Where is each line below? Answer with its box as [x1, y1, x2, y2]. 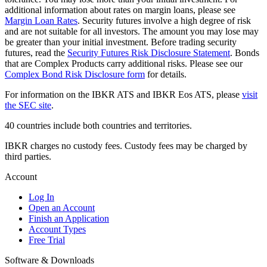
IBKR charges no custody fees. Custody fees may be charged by [5, 141, 247, 151]
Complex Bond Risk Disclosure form [5, 69, 145, 80]
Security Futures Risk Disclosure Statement [67, 48, 230, 58]
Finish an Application [29, 213, 109, 224]
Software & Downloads [5, 255, 94, 266]
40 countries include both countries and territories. [5, 120, 192, 131]
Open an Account [29, 203, 95, 213]
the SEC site [5, 100, 51, 111]
